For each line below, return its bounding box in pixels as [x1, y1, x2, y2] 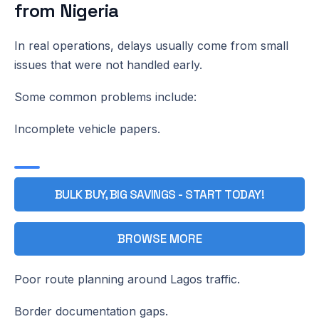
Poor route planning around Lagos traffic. [14, 271, 240, 286]
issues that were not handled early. [14, 57, 202, 72]
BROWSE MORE [117, 230, 202, 246]
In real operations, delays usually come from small [14, 38, 288, 53]
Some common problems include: [14, 89, 197, 104]
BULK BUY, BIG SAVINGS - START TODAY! [54, 186, 265, 202]
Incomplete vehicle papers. [14, 121, 160, 136]
